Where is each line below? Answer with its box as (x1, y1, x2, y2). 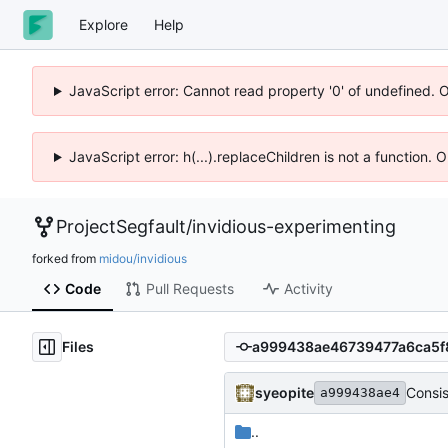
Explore (79, 15, 128, 33)
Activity (283, 280, 333, 298)
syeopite (255, 383, 314, 401)
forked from (32, 250, 99, 266)
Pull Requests (145, 280, 234, 298)
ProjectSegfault (56, 216, 186, 237)
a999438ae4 (320, 384, 400, 400)
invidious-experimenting (192, 216, 396, 237)
